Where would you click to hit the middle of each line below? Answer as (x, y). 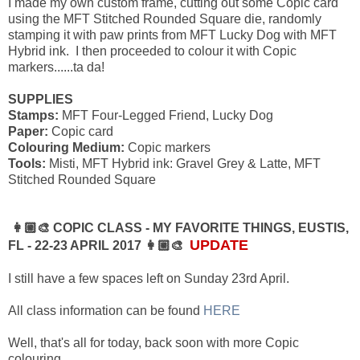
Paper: (28, 131)
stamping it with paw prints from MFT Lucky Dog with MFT (172, 35)
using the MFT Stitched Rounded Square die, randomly (165, 18)
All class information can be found (106, 310)
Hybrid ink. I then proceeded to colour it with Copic (152, 51)
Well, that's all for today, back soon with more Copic (153, 342)
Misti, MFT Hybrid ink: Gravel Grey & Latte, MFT (183, 163)
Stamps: (33, 115)
